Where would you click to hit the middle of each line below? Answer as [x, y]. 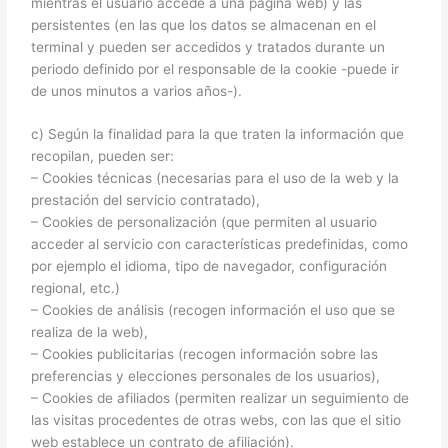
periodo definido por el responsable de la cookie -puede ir [215, 68]
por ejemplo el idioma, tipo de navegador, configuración [209, 266]
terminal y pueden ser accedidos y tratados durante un [208, 46]
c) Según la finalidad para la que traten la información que [218, 134]
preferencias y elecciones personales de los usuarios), [206, 376]
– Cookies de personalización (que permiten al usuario [204, 222]
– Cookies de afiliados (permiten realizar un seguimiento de [220, 398]
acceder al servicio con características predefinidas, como [220, 244]
